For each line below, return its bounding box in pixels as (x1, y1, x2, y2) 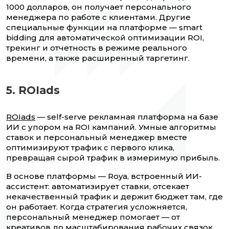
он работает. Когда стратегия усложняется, (6, 202, 187, 212)
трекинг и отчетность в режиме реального (6, 43, 187, 53)
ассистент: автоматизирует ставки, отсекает (6, 181, 189, 192)
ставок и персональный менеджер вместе (6, 132, 187, 143)
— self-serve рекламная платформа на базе (35, 112, 218, 122)
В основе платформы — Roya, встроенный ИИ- (6, 171, 202, 181)
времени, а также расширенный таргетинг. (6, 53, 190, 63)
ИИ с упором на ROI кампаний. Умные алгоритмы (6, 122, 216, 132)
